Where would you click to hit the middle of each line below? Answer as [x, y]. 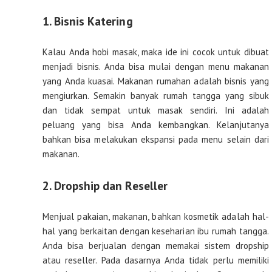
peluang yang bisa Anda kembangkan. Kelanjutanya [156, 125]
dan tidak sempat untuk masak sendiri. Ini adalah [156, 110]
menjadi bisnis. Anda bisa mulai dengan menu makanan [156, 67]
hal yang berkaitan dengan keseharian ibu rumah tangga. [156, 231]
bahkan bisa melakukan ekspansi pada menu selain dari [156, 140]
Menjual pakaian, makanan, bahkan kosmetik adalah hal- [156, 217]
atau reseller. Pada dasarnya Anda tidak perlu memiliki [156, 260]
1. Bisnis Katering [88, 21]
